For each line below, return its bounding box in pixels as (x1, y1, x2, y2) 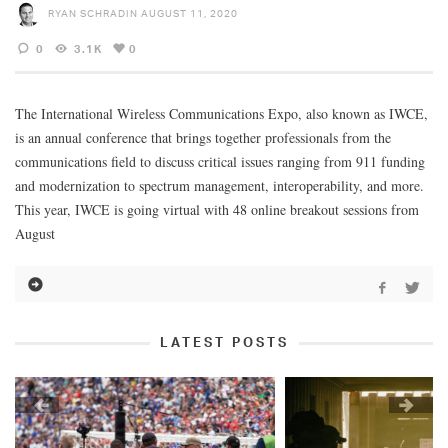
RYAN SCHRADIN (48, 6, 138, 19)
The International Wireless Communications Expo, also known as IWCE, (15, 103, 428, 123)
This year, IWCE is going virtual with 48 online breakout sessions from (15, 199, 419, 219)
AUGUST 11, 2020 (141, 6, 238, 19)
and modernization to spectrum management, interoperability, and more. (15, 175, 424, 195)
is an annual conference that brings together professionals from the (15, 127, 391, 147)
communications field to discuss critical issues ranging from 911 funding (15, 151, 425, 171)
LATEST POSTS (159, 333, 289, 350)
